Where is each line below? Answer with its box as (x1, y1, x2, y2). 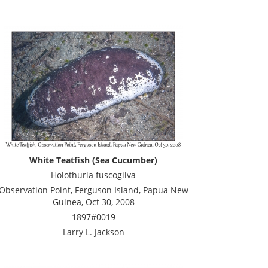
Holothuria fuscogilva (51, 169, 136, 181)
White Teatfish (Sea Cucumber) (29, 154, 157, 166)
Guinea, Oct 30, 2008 (52, 196, 135, 208)
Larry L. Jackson (62, 226, 124, 237)
